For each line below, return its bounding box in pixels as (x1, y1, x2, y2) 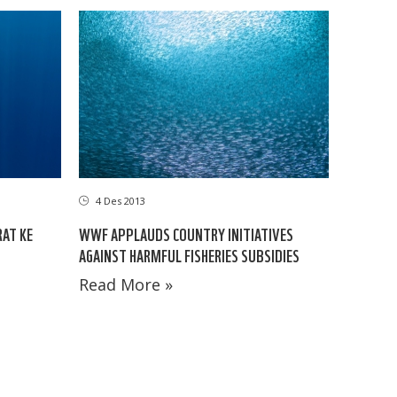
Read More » (78, 273, 173, 295)
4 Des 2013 (92, 193, 145, 207)
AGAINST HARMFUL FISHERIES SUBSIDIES (78, 243, 300, 266)
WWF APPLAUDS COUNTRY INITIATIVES (78, 222, 293, 245)
